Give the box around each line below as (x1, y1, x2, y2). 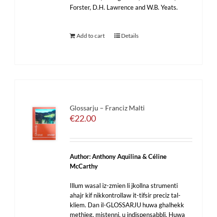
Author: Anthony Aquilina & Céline (70, 153, 167, 160)
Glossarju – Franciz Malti (70, 104, 145, 112)
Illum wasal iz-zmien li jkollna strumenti (70, 182, 178, 189)
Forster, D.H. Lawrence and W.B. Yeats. (70, 3, 178, 11)
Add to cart (77, 32, 105, 39)
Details (121, 32, 139, 39)
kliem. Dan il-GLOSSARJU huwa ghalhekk (70, 201, 185, 209)
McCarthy (70, 162, 98, 170)
